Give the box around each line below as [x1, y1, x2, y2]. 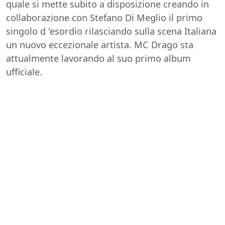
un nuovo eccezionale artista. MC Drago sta [6, 38, 193, 51]
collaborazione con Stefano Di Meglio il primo [6, 11, 202, 24]
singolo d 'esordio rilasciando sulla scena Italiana [6, 25, 216, 37]
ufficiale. [6, 65, 42, 78]
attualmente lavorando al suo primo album [6, 52, 191, 64]
